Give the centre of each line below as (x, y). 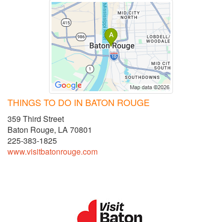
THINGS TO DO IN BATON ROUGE (79, 102)
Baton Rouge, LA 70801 (50, 130)
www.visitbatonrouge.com (53, 152)
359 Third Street (36, 119)
